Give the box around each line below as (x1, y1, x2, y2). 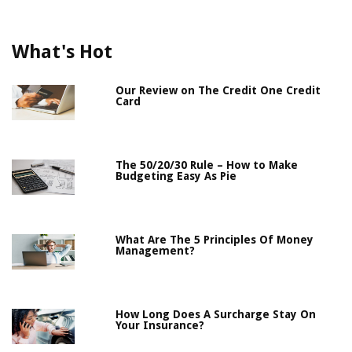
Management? (115, 244, 196, 258)
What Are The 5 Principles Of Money (115, 233, 314, 247)
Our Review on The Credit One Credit (115, 84, 321, 97)
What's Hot (12, 41, 112, 64)
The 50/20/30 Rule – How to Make (115, 159, 299, 172)
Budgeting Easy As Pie (115, 170, 237, 183)
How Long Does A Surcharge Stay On (115, 308, 317, 321)
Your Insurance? (115, 319, 205, 332)
